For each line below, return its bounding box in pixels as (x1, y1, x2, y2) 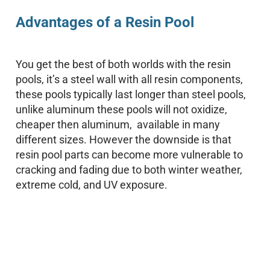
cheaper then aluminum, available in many (16, 118, 220, 131)
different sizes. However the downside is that (16, 133, 231, 146)
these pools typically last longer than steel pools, (16, 88, 246, 101)
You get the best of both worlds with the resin (16, 58, 231, 71)
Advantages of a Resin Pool (16, 14, 194, 31)
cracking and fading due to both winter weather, (16, 163, 242, 176)
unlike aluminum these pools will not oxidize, (16, 103, 227, 116)
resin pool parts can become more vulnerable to (16, 148, 243, 161)
